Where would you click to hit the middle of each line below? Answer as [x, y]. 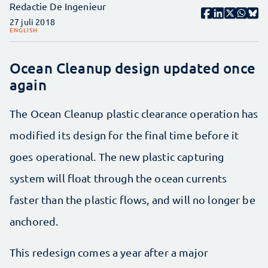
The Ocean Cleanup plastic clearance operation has [134, 113]
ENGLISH [24, 29]
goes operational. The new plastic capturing [117, 156]
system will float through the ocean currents [118, 178]
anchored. [34, 221]
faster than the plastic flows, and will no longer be [133, 199]
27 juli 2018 [32, 21]
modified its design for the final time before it [124, 135]
